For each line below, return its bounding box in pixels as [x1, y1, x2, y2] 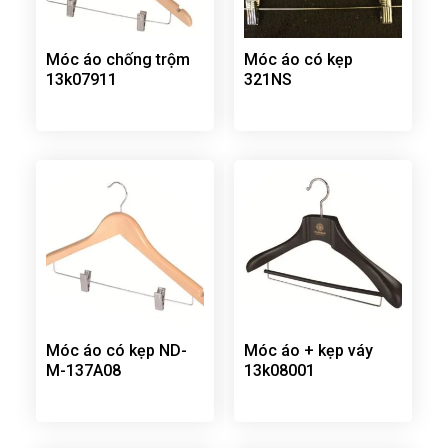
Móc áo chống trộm [45, 50, 190, 69]
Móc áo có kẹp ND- [45, 341, 187, 361]
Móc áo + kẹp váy [243, 341, 373, 361]
